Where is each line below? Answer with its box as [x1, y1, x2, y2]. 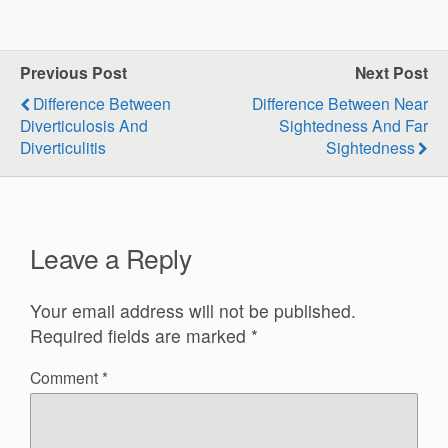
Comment [30, 365, 102, 388]
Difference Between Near [252, 92, 428, 115]
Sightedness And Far [279, 114, 428, 137]
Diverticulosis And [20, 114, 148, 137]
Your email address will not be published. [30, 298, 356, 324]
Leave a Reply [30, 239, 192, 277]
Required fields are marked [30, 323, 251, 349]
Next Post [355, 61, 428, 85]
